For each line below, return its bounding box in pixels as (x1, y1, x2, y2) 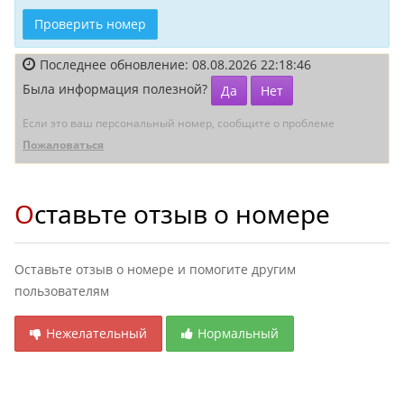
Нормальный (197, 325, 279, 342)
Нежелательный (46, 325, 147, 342)
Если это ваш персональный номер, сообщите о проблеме (23, 115, 335, 131)
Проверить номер (34, 15, 146, 32)
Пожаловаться (23, 137, 104, 152)
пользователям (14, 282, 109, 299)
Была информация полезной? (23, 80, 211, 98)
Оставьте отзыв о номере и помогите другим (14, 261, 296, 278)
